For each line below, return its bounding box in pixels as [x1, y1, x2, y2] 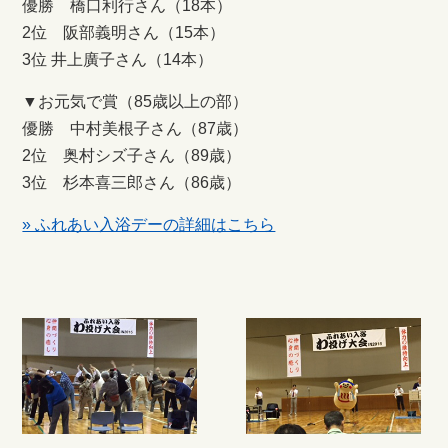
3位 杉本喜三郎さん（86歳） [22, 174, 242, 192]
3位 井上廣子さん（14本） [22, 51, 214, 69]
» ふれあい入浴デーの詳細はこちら [22, 216, 276, 234]
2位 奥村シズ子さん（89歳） [22, 147, 242, 165]
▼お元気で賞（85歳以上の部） [22, 93, 249, 111]
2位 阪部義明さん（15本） [22, 24, 226, 42]
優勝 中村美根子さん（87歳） [22, 120, 249, 138]
